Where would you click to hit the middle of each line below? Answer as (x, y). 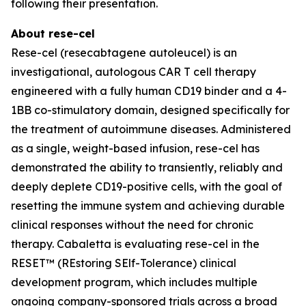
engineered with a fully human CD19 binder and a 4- (149, 91)
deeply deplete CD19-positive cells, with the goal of (147, 186)
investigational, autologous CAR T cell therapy (134, 72)
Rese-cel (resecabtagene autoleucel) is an (124, 53)
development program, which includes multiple (134, 282)
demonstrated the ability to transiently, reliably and (147, 167)
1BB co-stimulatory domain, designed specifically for (150, 110)
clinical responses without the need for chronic (132, 225)
